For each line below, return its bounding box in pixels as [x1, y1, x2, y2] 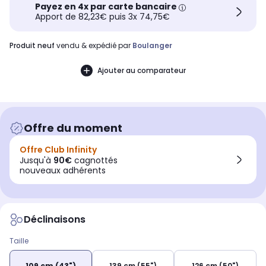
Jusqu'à [20, 154, 53, 167]
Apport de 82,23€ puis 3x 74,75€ [35, 11, 170, 23]
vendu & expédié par [55, 40, 132, 51]
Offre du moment [24, 121, 122, 136]
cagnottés [72, 154, 118, 167]
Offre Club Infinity [20, 144, 97, 156]
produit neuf [14, 40, 55, 51]
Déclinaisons [24, 213, 85, 227]
